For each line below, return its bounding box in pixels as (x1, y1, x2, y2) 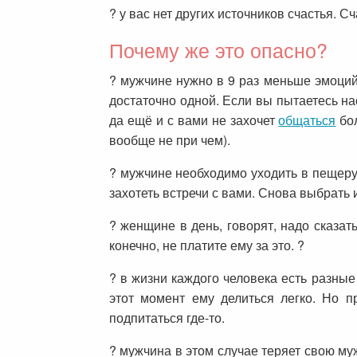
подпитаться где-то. (109, 308, 225, 327)
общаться (278, 110, 336, 129)
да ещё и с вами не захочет (109, 110, 279, 129)
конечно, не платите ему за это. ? (109, 235, 304, 254)
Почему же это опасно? (109, 34, 328, 64)
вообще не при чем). (109, 130, 230, 149)
